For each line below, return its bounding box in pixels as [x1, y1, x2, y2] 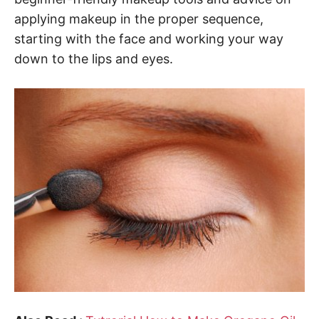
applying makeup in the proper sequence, [14, 11, 263, 26]
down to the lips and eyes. [14, 51, 173, 66]
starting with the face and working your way [14, 31, 283, 46]
